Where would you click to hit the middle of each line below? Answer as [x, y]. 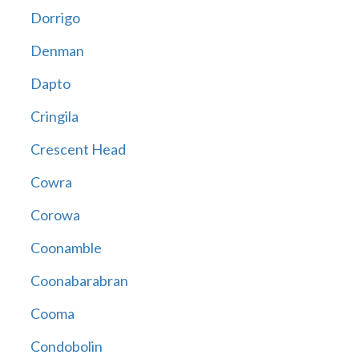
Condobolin [66, 347]
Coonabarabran [79, 281]
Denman [57, 51]
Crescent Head [78, 149]
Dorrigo [55, 18]
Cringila [54, 117]
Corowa [55, 215]
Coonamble [66, 248]
